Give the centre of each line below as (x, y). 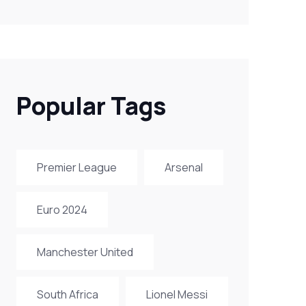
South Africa (67, 294)
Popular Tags (91, 106)
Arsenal (183, 167)
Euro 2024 (62, 210)
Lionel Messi (177, 294)
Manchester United (85, 252)
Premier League (76, 167)
